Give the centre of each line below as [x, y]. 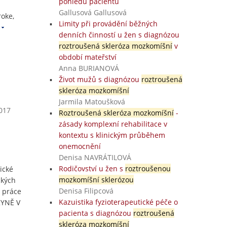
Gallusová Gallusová [92, 12]
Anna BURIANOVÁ [89, 68]
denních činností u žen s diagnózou [119, 35]
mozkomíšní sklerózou [96, 180]
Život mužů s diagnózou [100, 79]
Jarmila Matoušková [92, 102]
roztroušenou [148, 168]
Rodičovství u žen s [92, 168]
